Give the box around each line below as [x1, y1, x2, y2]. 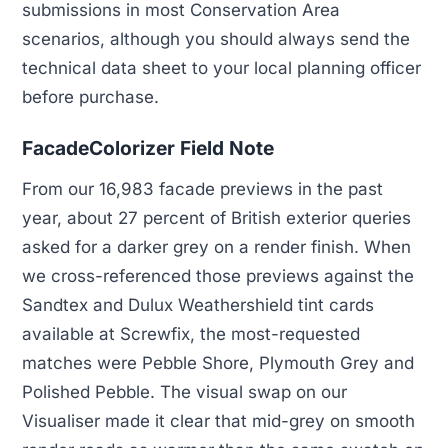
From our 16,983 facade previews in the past [22, 179, 383, 200]
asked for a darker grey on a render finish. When [22, 237, 411, 258]
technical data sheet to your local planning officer [22, 58, 421, 78]
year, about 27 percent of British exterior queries [22, 208, 411, 229]
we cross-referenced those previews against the [22, 266, 414, 287]
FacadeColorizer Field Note [22, 136, 274, 160]
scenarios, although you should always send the [22, 29, 410, 49]
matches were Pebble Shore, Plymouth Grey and [22, 353, 414, 374]
